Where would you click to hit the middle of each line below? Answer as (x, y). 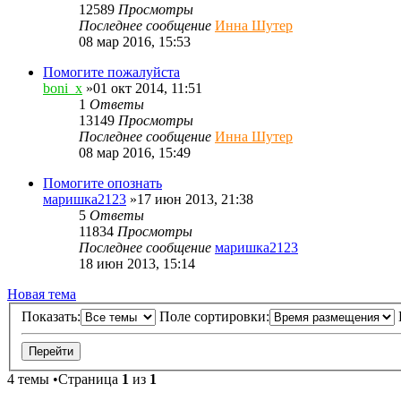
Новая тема (42, 294)
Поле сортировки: (214, 317)
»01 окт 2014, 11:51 (142, 88)
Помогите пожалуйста (111, 72)
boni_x (63, 88)
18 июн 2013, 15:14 (137, 263)
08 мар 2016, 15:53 (135, 41)
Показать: (51, 317)
